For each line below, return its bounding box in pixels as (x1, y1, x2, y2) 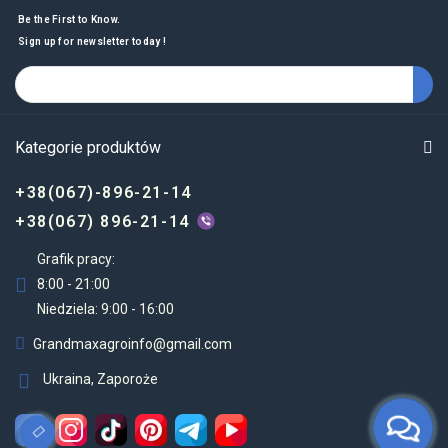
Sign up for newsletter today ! (18, 36, 166, 48)
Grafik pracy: (37, 251, 115, 268)
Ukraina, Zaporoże (43, 371, 158, 388)
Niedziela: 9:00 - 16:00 (37, 301, 174, 318)
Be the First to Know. (18, 14, 121, 26)
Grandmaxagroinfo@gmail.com (33, 336, 232, 353)
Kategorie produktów (15, 138, 161, 158)
